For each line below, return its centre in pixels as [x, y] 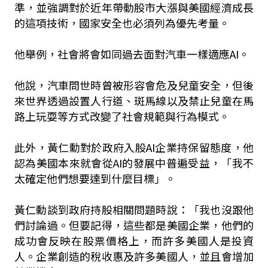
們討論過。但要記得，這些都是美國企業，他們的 [134, 225]
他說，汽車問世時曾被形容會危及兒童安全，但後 [134, 85]
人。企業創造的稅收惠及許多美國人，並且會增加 [134, 256]
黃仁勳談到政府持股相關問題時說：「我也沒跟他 [134, 209]
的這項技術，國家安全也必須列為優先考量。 [122, 23]
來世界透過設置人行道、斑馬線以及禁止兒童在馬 [134, 100]
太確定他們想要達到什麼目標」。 [95, 178]
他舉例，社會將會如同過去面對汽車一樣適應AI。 [132, 54]
